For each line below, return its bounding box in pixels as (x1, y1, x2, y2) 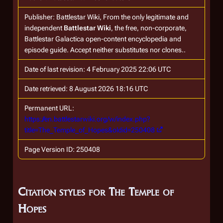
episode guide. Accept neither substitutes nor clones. (24, 46, 184, 54)
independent (24, 24, 64, 32)
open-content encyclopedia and (84, 35, 181, 43)
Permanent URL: (24, 104, 74, 112)
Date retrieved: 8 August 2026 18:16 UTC (24, 85, 148, 93)
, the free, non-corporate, (111, 24, 187, 32)
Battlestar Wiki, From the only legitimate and (56, 13, 189, 21)
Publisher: (24, 13, 56, 21)
